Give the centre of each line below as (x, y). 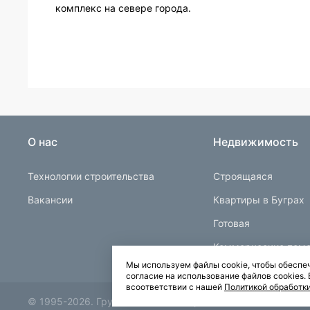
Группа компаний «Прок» (155, 302)
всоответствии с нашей (175, 287)
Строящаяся (243, 176)
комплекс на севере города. (123, 8)
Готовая (232, 224)
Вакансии (50, 200)
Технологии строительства (91, 176)
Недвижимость (256, 142)
